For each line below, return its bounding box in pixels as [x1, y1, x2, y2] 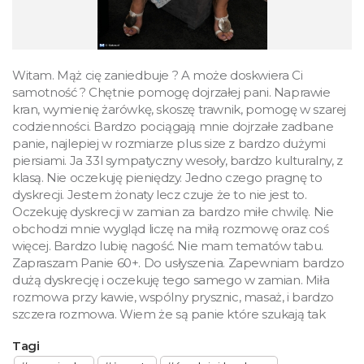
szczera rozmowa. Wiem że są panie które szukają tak [12, 305, 326, 322]
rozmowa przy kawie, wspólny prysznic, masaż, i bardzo [12, 288, 334, 305]
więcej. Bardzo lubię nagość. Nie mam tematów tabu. [12, 237, 324, 253]
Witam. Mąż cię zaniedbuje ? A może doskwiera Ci [12, 67, 303, 83]
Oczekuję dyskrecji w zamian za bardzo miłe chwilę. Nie [12, 203, 334, 219]
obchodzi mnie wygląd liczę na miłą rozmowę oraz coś [12, 220, 329, 236]
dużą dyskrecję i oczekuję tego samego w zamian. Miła [12, 271, 330, 288]
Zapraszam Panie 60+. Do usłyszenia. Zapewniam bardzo [12, 254, 344, 271]
